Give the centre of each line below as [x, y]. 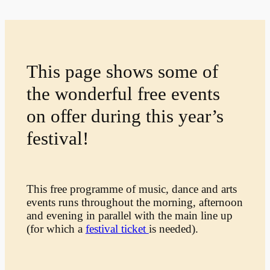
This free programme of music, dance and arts [131, 189]
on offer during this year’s [125, 116]
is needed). [173, 229]
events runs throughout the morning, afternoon [134, 202]
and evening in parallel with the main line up [129, 216]
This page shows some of [122, 71]
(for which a [56, 229]
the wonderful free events [123, 93]
